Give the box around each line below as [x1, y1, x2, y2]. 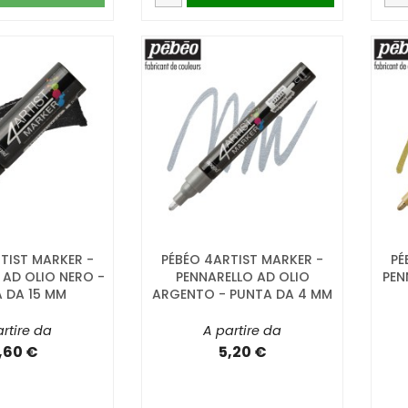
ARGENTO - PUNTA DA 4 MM [152, 285, 332, 304]
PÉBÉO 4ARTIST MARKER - [161, 250, 323, 270]
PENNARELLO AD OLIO [175, 268, 310, 287]
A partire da [203, 321, 281, 341]
